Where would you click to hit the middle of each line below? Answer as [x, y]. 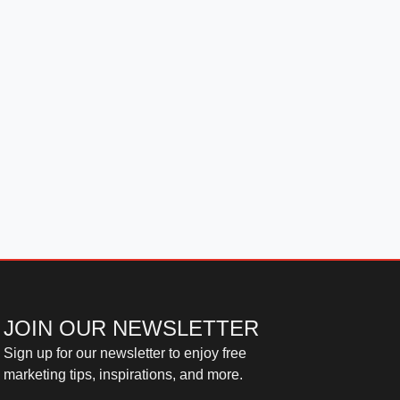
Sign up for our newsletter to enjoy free [125, 354]
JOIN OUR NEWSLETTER [131, 329]
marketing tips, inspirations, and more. [123, 375]
